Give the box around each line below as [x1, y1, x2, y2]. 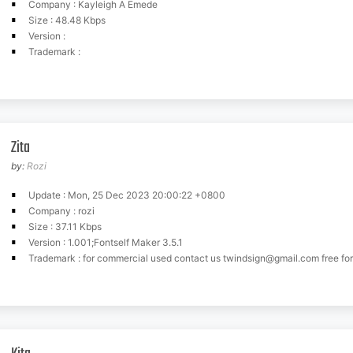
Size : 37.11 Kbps [28, 221, 102, 232]
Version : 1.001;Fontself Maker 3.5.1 [28, 236, 183, 248]
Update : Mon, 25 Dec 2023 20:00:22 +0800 [28, 189, 225, 201]
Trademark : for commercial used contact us [28, 252, 223, 264]
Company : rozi [28, 205, 95, 217]
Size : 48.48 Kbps [28, 14, 106, 26]
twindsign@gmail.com [223, 252, 319, 264]
